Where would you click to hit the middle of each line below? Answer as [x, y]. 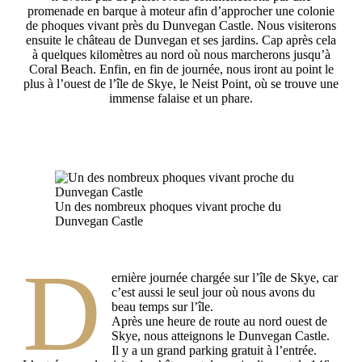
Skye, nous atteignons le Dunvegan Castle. [221, 335]
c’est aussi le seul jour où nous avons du [214, 292]
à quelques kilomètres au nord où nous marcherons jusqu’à [181, 54]
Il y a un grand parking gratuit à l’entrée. [215, 350]
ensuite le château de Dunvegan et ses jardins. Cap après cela [181, 40]
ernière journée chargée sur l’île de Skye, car [225, 277]
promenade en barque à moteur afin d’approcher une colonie [181, 11]
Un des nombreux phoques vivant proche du [168, 206]
